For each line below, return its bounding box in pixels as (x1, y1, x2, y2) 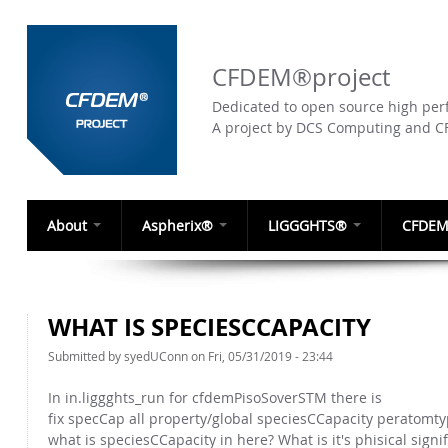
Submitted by (48, 348, 124, 364)
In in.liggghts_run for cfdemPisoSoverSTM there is (48, 388, 382, 407)
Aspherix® (142, 216, 217, 235)
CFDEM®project (212, 61, 390, 93)
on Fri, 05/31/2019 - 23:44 (188, 348, 333, 364)
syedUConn (124, 348, 188, 364)
